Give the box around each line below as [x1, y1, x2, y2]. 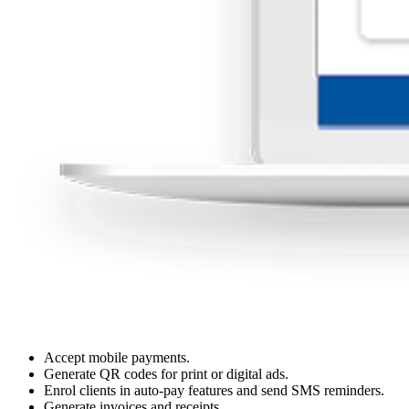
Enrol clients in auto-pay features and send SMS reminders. [44, 382, 384, 398]
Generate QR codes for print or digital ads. [44, 365, 288, 382]
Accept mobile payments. [44, 349, 190, 365]
